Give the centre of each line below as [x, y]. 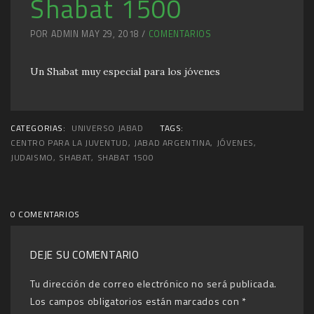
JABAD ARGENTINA [172, 143]
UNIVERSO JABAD [108, 128]
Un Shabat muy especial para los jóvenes [125, 71]
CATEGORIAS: [38, 128]
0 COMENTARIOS [45, 214]
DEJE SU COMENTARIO [85, 255]
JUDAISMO [32, 158]
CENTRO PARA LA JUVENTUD [69, 143]
